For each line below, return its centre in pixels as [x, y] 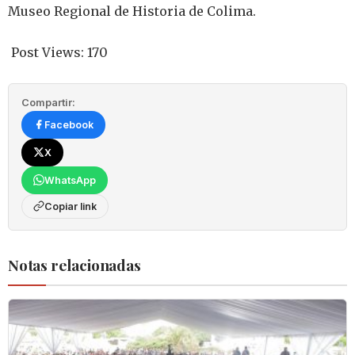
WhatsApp [70, 180]
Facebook [69, 124]
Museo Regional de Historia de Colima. [132, 11]
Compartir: [48, 102]
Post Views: [48, 52]
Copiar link [71, 206]
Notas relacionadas [74, 264]
